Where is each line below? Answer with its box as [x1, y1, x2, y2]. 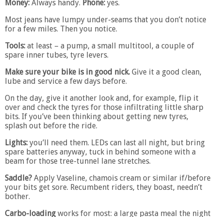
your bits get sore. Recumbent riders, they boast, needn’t [5, 182, 202, 192]
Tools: [5, 41, 25, 50]
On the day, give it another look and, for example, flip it [5, 93, 199, 103]
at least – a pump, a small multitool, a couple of [25, 41, 194, 50]
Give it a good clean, [130, 67, 201, 77]
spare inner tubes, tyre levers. [5, 50, 108, 60]
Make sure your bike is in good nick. [5, 67, 130, 77]
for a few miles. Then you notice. [5, 24, 117, 33]
